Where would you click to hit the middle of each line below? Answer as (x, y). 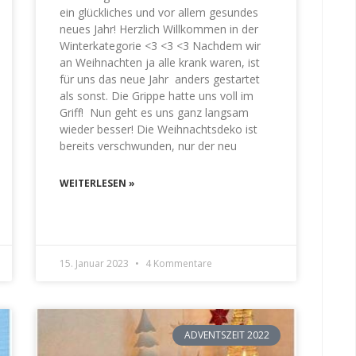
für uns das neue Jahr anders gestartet (160, 79)
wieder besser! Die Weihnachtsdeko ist (159, 129)
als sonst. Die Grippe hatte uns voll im (157, 95)
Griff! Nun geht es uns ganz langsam (155, 112)
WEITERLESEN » (98, 183)
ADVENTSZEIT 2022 (226, 335)
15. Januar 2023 (96, 263)
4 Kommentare (178, 263)
